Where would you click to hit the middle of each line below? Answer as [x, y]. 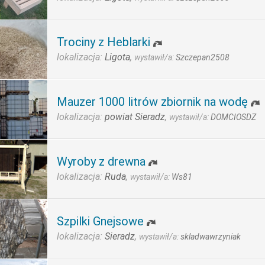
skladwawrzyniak [211, 237]
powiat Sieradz [135, 117]
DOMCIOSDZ [233, 117]
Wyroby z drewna [101, 161]
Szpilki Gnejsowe [100, 221]
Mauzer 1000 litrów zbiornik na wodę [152, 102]
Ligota [117, 57]
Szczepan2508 [203, 57]
